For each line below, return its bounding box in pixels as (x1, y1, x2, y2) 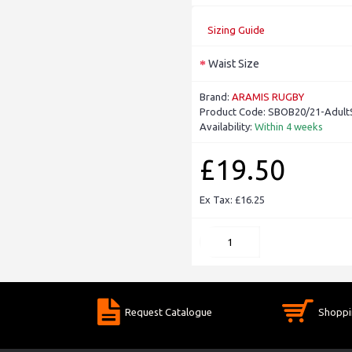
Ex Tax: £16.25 (200, 194, 265, 206)
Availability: (200, 121, 255, 133)
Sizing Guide (207, 24, 265, 36)
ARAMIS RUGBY (232, 91, 304, 103)
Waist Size (208, 57, 259, 70)
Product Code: (200, 106, 268, 118)
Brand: (200, 91, 232, 103)
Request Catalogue (125, 306, 212, 317)
